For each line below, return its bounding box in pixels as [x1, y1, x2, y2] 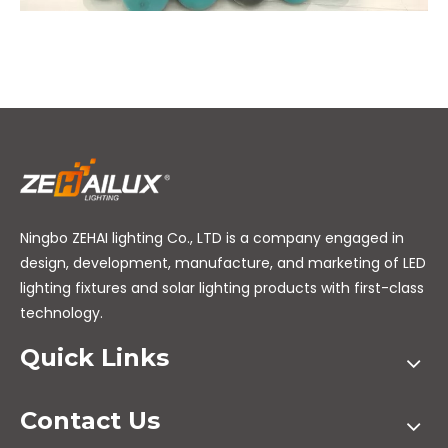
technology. [20, 303, 103, 324]
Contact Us [20, 406, 160, 436]
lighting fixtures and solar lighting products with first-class [20, 278, 424, 299]
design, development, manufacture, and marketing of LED [20, 253, 426, 274]
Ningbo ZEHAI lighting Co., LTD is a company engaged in [20, 228, 404, 249]
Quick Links [20, 343, 169, 373]
